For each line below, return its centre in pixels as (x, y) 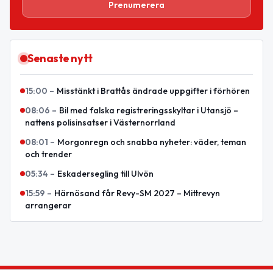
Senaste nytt (60, 58)
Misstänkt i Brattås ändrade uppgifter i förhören (153, 90)
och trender (48, 154)
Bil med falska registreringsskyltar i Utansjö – (149, 110)
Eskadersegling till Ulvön (105, 173)
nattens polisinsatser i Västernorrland (100, 122)
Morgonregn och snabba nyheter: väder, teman (152, 142)
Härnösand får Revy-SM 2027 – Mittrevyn (137, 193)
